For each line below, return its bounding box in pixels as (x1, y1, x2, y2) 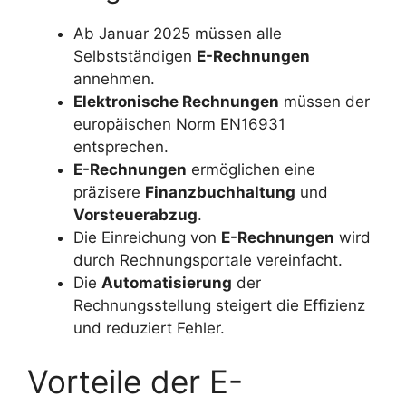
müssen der (279, 92, 370, 111)
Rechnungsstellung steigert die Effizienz (73, 295, 365, 314)
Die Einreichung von (73, 227, 221, 246)
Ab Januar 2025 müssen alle (73, 24, 282, 43)
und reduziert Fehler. (73, 318, 225, 337)
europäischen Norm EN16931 (73, 114, 285, 133)
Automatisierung (101, 273, 232, 292)
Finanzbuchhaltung (145, 182, 295, 201)
